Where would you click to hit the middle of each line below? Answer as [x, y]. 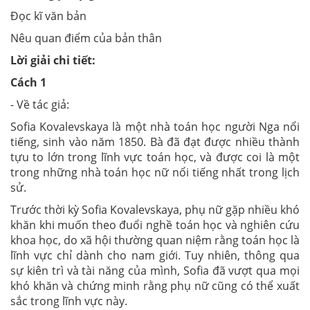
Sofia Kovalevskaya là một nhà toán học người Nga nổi [155, 127]
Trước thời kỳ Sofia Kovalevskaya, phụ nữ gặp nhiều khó [155, 210]
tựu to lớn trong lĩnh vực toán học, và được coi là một [155, 157]
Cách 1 [28, 82]
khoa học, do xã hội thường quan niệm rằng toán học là [155, 240]
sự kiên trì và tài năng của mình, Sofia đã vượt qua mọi [155, 271]
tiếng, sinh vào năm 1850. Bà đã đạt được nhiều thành [155, 142]
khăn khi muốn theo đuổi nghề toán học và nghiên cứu [155, 225]
